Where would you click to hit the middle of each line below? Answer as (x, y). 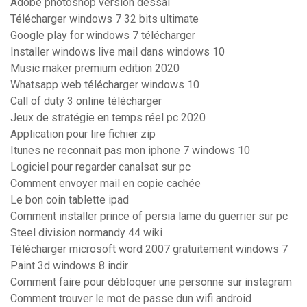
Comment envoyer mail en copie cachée (106, 184)
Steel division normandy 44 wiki (86, 233)
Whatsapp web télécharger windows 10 (105, 85)
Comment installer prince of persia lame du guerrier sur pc (149, 217)
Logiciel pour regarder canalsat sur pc (100, 167)
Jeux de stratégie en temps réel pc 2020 (108, 118)
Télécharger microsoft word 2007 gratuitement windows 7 (149, 249)
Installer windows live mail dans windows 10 (118, 52)
